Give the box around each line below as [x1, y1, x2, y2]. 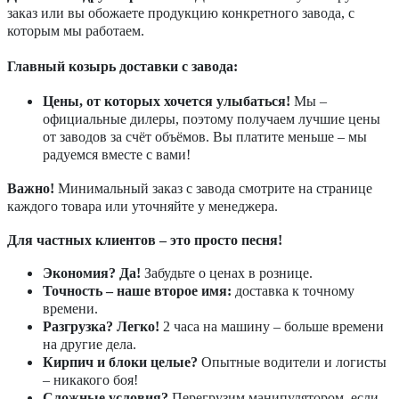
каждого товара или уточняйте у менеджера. [7, 199, 278, 214]
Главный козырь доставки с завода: [7, 58, 238, 74]
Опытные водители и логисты [198, 354, 387, 370]
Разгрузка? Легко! [43, 319, 159, 335]
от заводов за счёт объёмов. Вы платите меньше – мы [43, 129, 367, 145]
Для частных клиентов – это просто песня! [7, 232, 282, 248]
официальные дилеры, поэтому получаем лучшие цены [43, 111, 380, 127]
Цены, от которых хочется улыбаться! [43, 94, 290, 110]
